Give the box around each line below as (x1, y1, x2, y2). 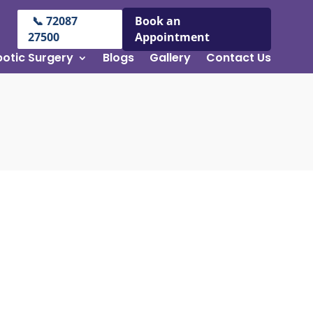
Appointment (134, 29, 210, 45)
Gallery (149, 50, 191, 66)
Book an (134, 13, 181, 29)
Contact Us (205, 50, 271, 66)
